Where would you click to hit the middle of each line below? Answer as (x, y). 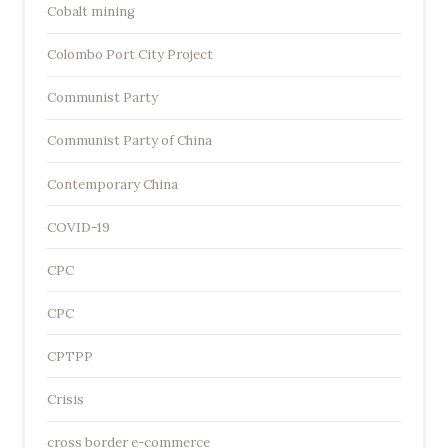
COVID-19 (78, 227)
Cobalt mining (90, 12)
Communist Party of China (129, 141)
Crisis (65, 400)
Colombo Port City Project (129, 55)
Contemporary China (112, 184)
